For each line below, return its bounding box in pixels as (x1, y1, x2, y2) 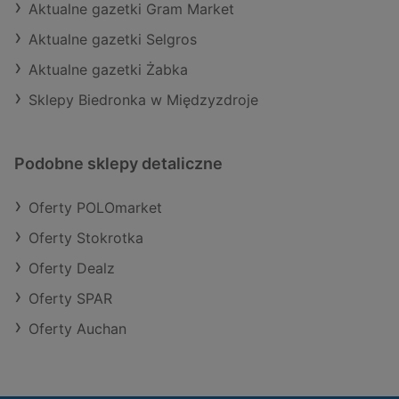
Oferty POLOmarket (28, 199, 162, 217)
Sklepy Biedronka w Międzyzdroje (28, 91, 258, 110)
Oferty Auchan (28, 320, 126, 338)
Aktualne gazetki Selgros (28, 30, 197, 49)
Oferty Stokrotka (28, 229, 143, 248)
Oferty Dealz (28, 259, 115, 278)
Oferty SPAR (28, 289, 112, 308)
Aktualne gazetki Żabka (28, 61, 188, 79)
